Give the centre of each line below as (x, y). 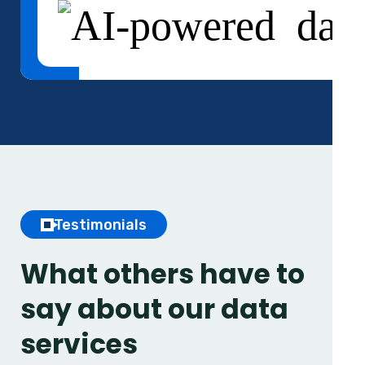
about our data (183, 309)
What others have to (163, 274)
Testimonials (100, 224)
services (79, 344)
